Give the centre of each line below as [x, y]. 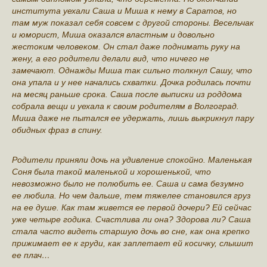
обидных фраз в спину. [57, 130]
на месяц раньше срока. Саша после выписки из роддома [127, 94]
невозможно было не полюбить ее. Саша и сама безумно [128, 183]
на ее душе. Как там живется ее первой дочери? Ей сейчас [132, 207]
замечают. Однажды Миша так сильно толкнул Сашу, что [132, 70]
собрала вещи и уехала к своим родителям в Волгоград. [125, 106]
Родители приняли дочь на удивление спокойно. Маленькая [132, 159]
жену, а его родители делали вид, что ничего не [111, 58]
